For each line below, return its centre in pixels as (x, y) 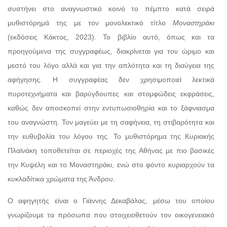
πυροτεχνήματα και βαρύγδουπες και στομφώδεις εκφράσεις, (111, 93)
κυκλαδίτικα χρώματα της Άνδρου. (61, 179)
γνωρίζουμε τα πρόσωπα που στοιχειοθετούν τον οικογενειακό (111, 215)
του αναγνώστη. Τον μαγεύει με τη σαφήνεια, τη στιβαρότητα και (111, 122)
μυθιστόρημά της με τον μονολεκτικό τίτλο (90, 23)
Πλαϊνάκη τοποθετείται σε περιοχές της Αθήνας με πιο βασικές (111, 150)
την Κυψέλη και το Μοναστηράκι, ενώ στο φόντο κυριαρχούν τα (111, 164)
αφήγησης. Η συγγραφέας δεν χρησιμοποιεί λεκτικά (111, 79)
